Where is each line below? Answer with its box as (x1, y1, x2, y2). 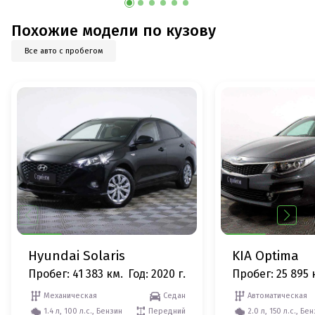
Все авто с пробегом (25, 46, 103, 56)
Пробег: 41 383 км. (28, 267, 123, 281)
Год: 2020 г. (128, 267, 186, 281)
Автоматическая (247, 291, 307, 301)
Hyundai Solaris (28, 247, 125, 264)
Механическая (44, 291, 97, 301)
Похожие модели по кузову (11, 21, 216, 41)
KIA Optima (232, 247, 299, 264)
